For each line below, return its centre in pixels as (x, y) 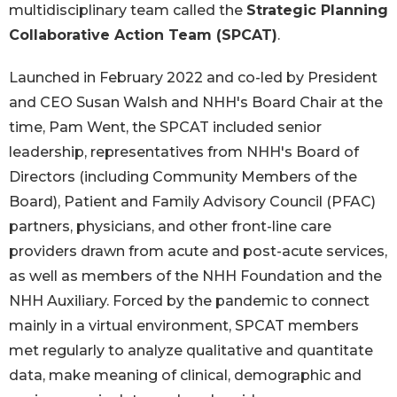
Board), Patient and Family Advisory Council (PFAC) (192, 201)
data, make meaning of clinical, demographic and (185, 375)
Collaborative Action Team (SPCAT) (143, 35)
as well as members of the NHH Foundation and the (195, 276)
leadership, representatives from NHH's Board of (184, 152)
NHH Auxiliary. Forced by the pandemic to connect (189, 300)
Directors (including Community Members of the (183, 176)
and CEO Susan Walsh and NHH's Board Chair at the (196, 102)
